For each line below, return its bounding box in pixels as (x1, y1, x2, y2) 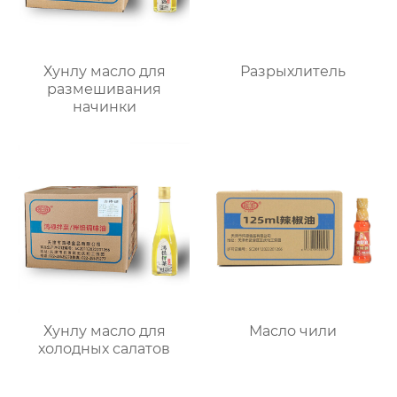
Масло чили (248, 322, 337, 339)
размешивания (47, 80, 162, 97)
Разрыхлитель (239, 62, 346, 80)
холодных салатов (38, 339, 171, 357)
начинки (72, 97, 136, 115)
